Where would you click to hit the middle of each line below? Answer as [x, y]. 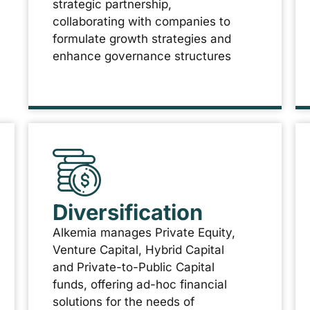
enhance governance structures [142, 56]
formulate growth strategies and [142, 39]
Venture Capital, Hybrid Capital [138, 249]
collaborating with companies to [141, 22]
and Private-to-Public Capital [133, 267]
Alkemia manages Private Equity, [144, 232]
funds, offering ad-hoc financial [139, 284]
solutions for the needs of [123, 301]
